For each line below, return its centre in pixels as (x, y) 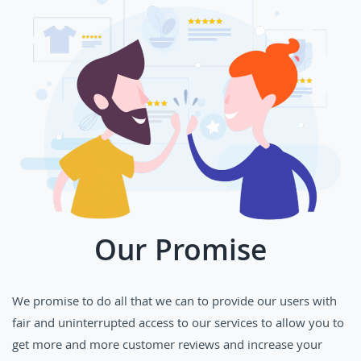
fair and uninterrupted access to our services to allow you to (178, 324)
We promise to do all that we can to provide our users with (174, 303)
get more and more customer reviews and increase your (167, 346)
